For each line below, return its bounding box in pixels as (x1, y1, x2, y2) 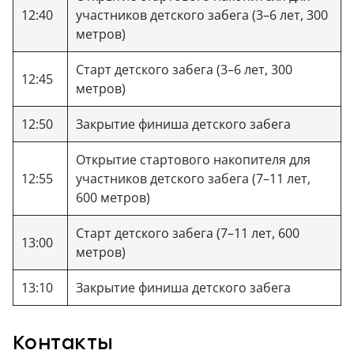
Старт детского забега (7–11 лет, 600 (76, 224, 299, 242)
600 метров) (76, 188, 150, 206)
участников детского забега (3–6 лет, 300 (76, 6, 328, 24)
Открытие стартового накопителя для (76, 150, 311, 168)
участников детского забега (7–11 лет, (76, 169, 311, 187)
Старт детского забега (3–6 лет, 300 (76, 60, 292, 78)
